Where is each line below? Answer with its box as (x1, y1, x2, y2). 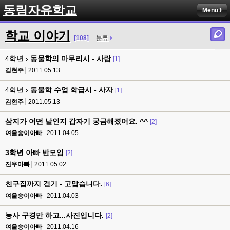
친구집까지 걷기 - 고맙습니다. (5, 180, 102, 188)
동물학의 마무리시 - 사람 (30, 54, 111, 63)
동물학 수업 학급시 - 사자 (30, 86, 113, 94)
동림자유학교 (3, 3, 77, 17)
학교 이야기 (5, 29, 70, 43)
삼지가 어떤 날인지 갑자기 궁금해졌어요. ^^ (5, 117, 148, 125)
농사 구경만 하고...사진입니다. (5, 211, 104, 219)
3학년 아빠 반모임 (5, 148, 64, 157)
